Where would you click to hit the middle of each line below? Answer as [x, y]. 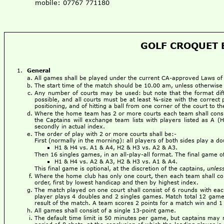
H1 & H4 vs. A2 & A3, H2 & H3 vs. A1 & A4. [116, 161]
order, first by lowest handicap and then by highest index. [116, 182]
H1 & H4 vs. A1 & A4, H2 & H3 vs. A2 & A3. [116, 147]
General [39, 70]
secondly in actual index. [70, 126]
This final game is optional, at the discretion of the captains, [121, 168]
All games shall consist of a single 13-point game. [105, 210]
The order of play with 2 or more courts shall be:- [105, 134]
